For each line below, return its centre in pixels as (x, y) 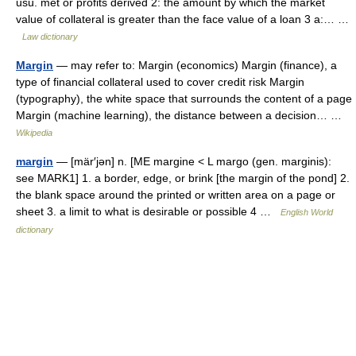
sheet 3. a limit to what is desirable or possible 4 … (148, 211)
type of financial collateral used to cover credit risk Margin (160, 82)
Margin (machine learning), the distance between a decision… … (182, 115)
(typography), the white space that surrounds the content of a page (184, 99)
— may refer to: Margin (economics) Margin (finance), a (195, 65)
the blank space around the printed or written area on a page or (176, 195)
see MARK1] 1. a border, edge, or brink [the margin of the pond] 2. (183, 178)
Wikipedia (34, 133)
